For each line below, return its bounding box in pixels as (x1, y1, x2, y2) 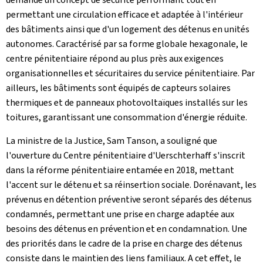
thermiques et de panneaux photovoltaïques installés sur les (6, 96, 248, 109)
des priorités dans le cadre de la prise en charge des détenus (6, 237, 242, 249)
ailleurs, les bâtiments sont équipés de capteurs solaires (6, 82, 231, 94)
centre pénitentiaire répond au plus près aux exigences (6, 52, 224, 65)
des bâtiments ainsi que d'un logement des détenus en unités (6, 23, 249, 35)
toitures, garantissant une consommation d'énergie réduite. (6, 111, 247, 123)
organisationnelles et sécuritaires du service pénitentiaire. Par (6, 67, 255, 79)
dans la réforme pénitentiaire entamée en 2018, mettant (6, 164, 234, 176)
